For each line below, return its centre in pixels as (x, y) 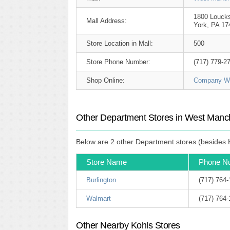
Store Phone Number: (118, 62)
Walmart (99, 198)
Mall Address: (107, 21)
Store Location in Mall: (120, 43)
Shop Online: (106, 80)
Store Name (107, 162)
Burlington (101, 180)
